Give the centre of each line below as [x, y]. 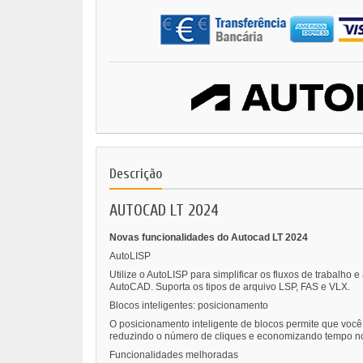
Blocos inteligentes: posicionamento [189, 306]
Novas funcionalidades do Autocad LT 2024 [209, 238]
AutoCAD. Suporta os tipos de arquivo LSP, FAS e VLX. [230, 287]
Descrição [136, 174]
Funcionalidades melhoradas [174, 355]
